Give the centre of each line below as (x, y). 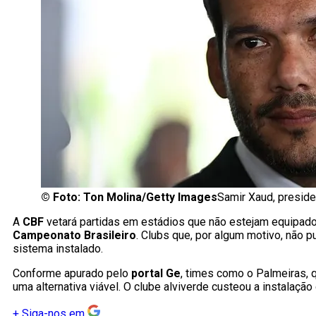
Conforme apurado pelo (72, 274)
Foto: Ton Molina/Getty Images (135, 197)
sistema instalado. (58, 249)
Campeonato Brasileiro (74, 236)
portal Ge (156, 274)
